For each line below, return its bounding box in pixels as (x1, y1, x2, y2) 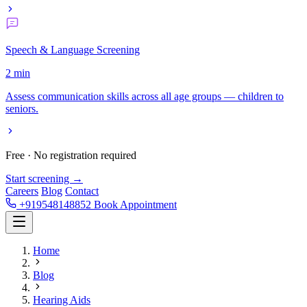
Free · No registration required (5, 149, 136, 162)
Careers (5, 185, 38, 197)
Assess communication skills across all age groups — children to (5, 90, 284, 103)
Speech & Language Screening (5, 44, 140, 56)
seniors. (5, 103, 38, 115)
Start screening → (5, 173, 83, 185)
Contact (65, 185, 99, 197)
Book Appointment (94, 199, 177, 211)
